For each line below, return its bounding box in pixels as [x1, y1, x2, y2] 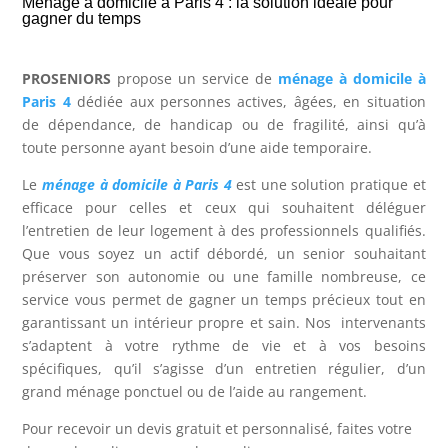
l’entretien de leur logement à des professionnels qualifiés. [22, 221, 426, 240]
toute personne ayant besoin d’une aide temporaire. [22, 138, 373, 157]
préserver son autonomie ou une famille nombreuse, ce [22, 267, 426, 286]
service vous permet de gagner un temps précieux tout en [22, 290, 426, 309]
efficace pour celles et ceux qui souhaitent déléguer [22, 198, 426, 217]
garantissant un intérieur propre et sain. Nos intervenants [22, 313, 426, 332]
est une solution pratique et [231, 175, 426, 194]
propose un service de [111, 69, 278, 88]
